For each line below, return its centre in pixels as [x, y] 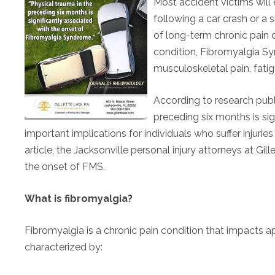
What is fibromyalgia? [79, 199]
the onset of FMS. [65, 167]
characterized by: [64, 247]
